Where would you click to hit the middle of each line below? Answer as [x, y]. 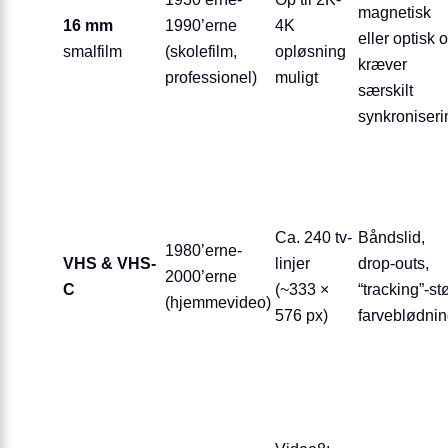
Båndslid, [391, 237]
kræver [382, 64]
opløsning [310, 51]
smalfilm [92, 51]
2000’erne [201, 276]
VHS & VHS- [109, 263]
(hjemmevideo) [218, 302]
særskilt [385, 90]
